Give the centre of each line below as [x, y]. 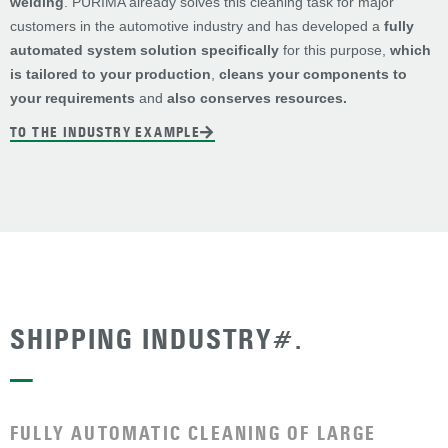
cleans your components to [313, 74]
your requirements [72, 98]
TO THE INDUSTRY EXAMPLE [105, 132]
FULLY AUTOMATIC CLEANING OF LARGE [193, 434]
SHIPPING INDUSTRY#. [156, 340]
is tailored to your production [110, 74]
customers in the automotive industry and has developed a [197, 26]
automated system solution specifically [144, 50]
